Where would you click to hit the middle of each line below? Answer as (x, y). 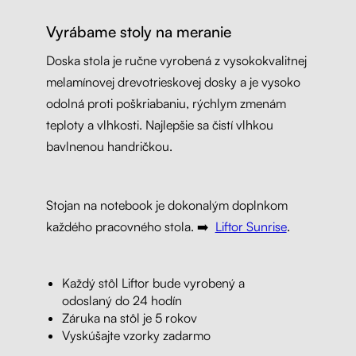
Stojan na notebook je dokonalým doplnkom (166, 205)
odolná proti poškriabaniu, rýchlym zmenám (166, 103)
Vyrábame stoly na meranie (138, 31)
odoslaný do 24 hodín (122, 301)
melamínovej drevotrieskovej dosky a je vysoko (173, 81)
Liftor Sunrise (251, 226)
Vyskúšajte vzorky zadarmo (136, 336)
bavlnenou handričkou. (109, 146)
